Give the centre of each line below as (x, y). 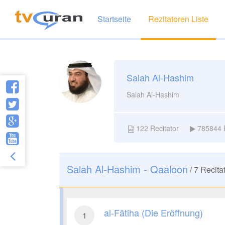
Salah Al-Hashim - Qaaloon (127, 169)
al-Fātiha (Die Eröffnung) (153, 212)
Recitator (163, 128)
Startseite (114, 19)
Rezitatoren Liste (178, 19)
